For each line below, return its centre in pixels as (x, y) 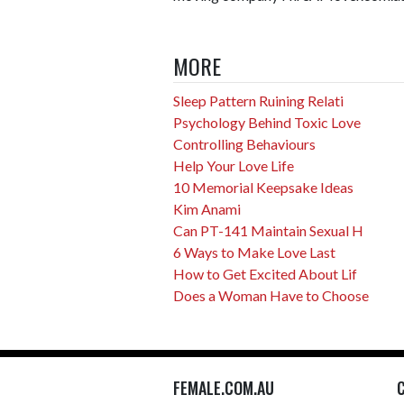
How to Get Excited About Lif (265, 274)
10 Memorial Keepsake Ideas (263, 187)
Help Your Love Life (234, 165)
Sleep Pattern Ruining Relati (258, 101)
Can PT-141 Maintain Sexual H (268, 230)
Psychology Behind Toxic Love (267, 122)
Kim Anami (207, 209)
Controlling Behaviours (244, 144)
